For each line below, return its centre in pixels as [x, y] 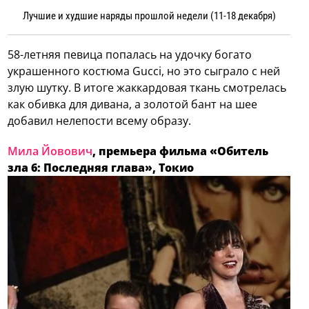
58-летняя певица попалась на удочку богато [130, 54]
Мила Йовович [50, 151]
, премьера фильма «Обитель [181, 151]
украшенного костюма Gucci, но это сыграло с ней [144, 71]
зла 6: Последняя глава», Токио [101, 167]
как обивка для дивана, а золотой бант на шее [133, 104]
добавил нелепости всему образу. [100, 120]
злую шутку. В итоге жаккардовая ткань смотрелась [147, 87]
